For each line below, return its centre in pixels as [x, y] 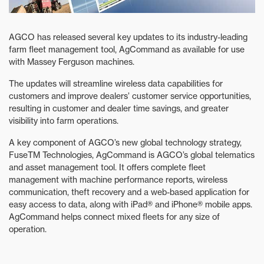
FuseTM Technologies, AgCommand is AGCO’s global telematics [132, 155]
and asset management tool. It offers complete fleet [107, 167]
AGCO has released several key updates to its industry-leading [128, 37]
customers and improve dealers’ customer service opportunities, [130, 96]
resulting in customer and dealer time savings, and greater [119, 108]
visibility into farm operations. [64, 121]
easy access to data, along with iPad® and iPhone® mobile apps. [131, 204]
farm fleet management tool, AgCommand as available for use [127, 49]
